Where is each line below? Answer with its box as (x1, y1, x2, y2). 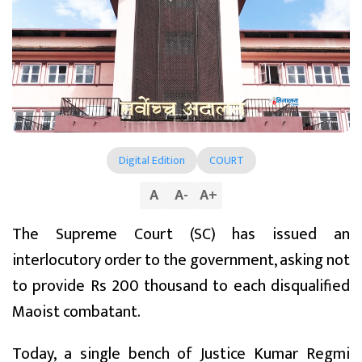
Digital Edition (118, 150, 185, 170)
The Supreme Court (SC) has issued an (12, 220, 350, 248)
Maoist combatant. (12, 297, 141, 326)
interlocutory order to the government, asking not (12, 246, 350, 274)
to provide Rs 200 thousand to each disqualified (12, 271, 350, 300)
